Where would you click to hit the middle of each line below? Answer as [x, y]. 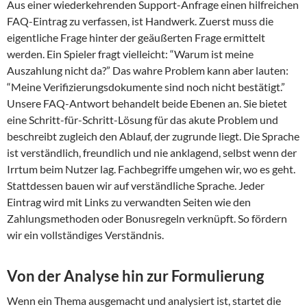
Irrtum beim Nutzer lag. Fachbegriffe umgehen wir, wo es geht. [151, 169]
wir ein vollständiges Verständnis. [85, 235]
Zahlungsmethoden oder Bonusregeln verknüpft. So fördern [147, 219]
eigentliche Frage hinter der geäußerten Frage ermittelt [136, 38]
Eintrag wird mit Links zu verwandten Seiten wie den [129, 202]
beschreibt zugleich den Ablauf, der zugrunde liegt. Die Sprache [153, 136]
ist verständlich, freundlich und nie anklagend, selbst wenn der [152, 153]
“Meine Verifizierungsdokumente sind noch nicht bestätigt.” [146, 87]
